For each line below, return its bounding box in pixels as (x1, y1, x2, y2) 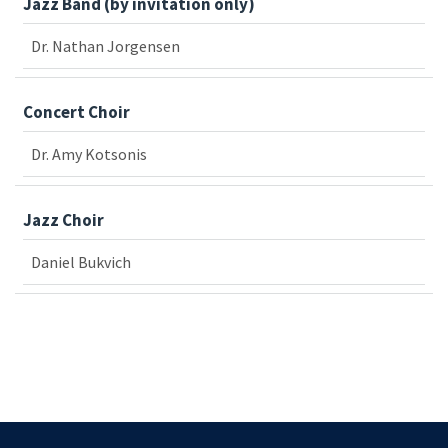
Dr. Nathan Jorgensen (31, 36, 180, 57)
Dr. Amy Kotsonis (31, 144, 147, 165)
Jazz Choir (23, 209, 104, 232)
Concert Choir (23, 101, 130, 124)
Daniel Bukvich (31, 252, 134, 273)
